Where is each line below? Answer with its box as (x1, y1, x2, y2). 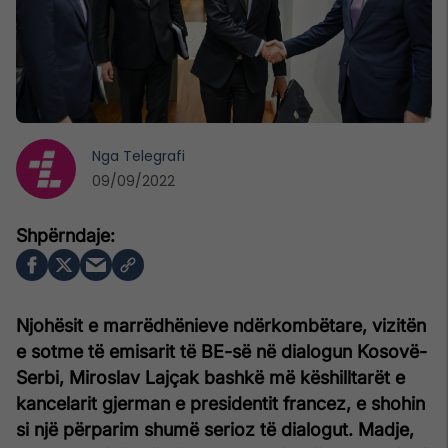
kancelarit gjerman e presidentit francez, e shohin (16, 392, 425, 414)
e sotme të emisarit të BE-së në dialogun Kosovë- (16, 340, 427, 362)
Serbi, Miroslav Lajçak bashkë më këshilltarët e (16, 366, 405, 388)
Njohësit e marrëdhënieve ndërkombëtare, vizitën (16, 314, 426, 336)
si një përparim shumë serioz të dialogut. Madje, (16, 418, 414, 440)
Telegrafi (123, 145, 185, 166)
